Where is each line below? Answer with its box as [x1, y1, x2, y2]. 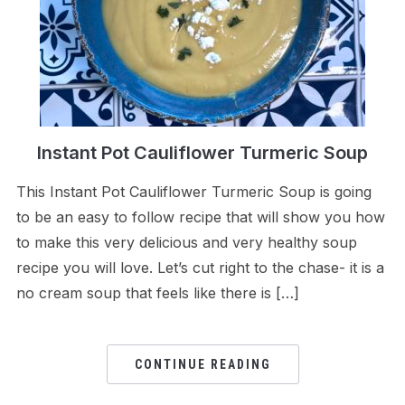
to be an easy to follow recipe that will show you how [15, 207, 385, 226]
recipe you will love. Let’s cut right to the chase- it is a [15, 258, 384, 277]
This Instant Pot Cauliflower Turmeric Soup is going [15, 182, 372, 201]
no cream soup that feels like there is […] [15, 283, 299, 302]
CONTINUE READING [134, 356, 271, 372]
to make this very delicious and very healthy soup [15, 232, 357, 251]
